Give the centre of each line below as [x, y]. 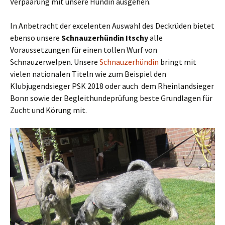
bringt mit [178, 62]
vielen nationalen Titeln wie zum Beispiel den [88, 74]
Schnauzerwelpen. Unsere [55, 62]
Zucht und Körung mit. [48, 110]
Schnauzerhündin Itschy [105, 38]
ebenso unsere [36, 38]
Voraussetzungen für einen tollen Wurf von [84, 50]
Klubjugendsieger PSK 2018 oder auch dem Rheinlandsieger [112, 86]
